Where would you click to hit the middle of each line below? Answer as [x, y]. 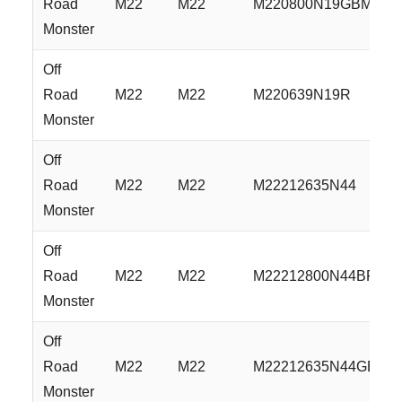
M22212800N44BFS [319, 275]
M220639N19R [302, 94]
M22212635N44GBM [321, 366]
